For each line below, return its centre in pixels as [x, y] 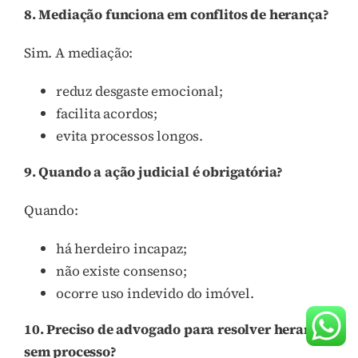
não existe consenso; [121, 270]
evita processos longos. [130, 135]
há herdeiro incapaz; [121, 248]
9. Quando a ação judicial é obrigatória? [154, 171]
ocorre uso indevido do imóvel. [155, 293]
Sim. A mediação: [79, 52]
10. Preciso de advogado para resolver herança [176, 329]
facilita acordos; [107, 113]
